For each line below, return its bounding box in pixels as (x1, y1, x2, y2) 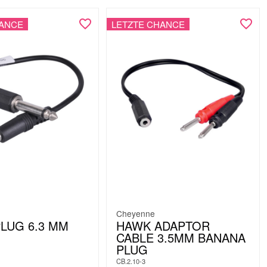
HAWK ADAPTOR (116, 217, 210, 235)
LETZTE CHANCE (111, 17, 185, 30)
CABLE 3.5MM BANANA (116, 229, 246, 247)
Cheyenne (116, 207, 155, 220)
